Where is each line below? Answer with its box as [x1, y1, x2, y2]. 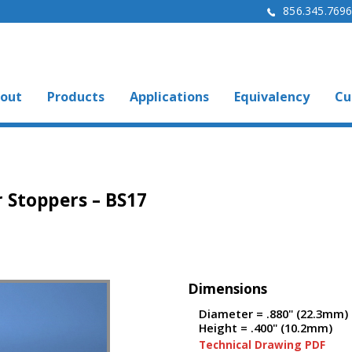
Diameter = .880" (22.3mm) [199, 306, 348, 321]
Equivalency [234, 88, 310, 105]
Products [47, 88, 104, 105]
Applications [130, 88, 209, 105]
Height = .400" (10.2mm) [199, 320, 332, 335]
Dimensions [188, 279, 267, 298]
